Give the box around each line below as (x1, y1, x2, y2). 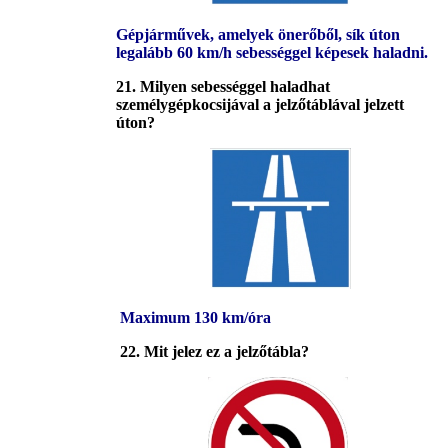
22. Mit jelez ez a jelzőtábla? (116, 343, 309, 361)
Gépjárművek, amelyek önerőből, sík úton (116, 26, 400, 44)
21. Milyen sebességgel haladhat (116, 78, 330, 96)
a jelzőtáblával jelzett (263, 96, 404, 114)
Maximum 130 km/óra (116, 309, 271, 327)
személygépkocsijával (116, 96, 259, 114)
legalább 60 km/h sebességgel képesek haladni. (116, 44, 428, 62)
